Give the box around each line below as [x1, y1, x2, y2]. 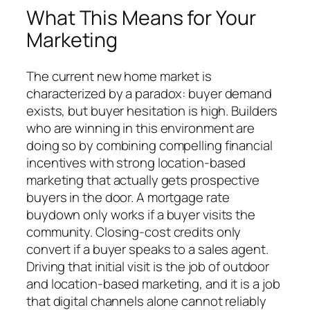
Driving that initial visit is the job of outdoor [26, 257, 270, 275]
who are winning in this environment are [26, 118, 255, 137]
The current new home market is [26, 66, 212, 85]
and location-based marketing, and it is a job [26, 274, 280, 293]
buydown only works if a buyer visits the [26, 205, 255, 224]
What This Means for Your [26, 4, 256, 32]
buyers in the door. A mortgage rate [26, 188, 230, 206]
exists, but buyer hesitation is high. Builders [26, 101, 278, 120]
